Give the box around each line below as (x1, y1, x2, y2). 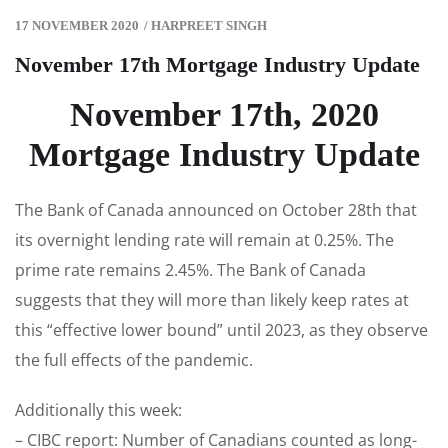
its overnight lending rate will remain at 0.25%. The (15, 229, 394, 252)
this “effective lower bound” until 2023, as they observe (15, 319, 428, 342)
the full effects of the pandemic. (15, 349, 257, 372)
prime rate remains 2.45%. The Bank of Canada (15, 259, 366, 282)
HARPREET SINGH (151, 18, 267, 34)
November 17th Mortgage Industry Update (15, 52, 420, 78)
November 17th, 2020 (69, 96, 379, 134)
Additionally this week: (15, 399, 182, 422)
